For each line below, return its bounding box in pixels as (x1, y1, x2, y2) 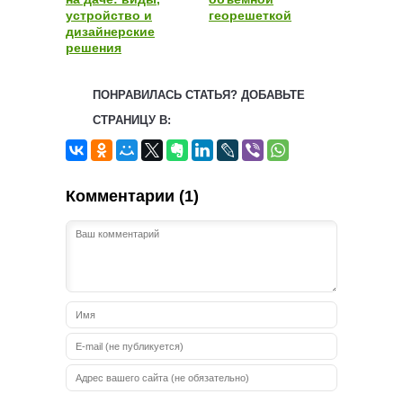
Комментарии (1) (66, 186, 199, 205)
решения (66, 40, 121, 55)
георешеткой (209, 7, 291, 22)
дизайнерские (66, 23, 155, 39)
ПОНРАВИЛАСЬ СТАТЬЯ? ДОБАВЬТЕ (93, 87, 305, 102)
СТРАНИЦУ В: (93, 112, 171, 127)
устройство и (66, 7, 152, 22)
